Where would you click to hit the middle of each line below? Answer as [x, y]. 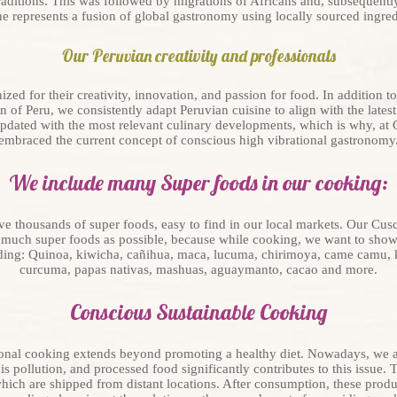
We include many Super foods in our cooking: [198, 183]
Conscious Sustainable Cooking [198, 312]
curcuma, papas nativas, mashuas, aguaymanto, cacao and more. [198, 269]
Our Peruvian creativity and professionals [198, 56]
